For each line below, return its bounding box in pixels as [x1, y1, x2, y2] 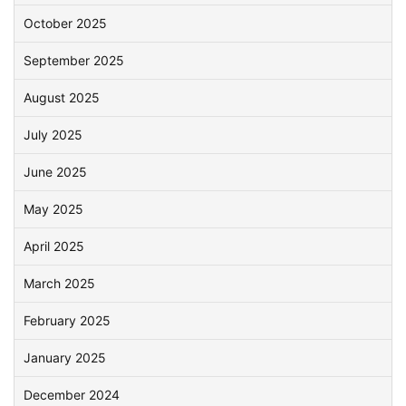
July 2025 [24, 127, 82, 142]
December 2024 [24, 387, 120, 402]
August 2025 [24, 90, 100, 105]
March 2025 [24, 275, 95, 291]
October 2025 [24, 15, 107, 31]
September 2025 [24, 53, 124, 68]
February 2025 [24, 313, 111, 328]
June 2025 [24, 164, 87, 179]
